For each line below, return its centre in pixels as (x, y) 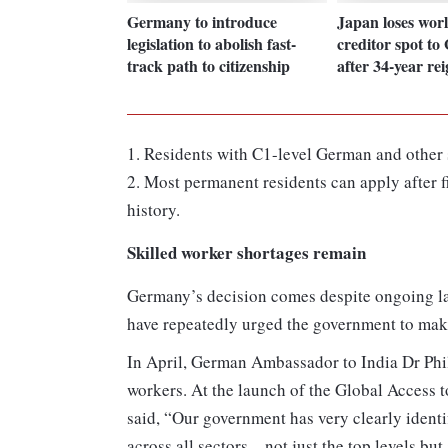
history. (153, 210)
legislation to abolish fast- (211, 43)
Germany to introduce (202, 21)
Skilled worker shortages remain (246, 253)
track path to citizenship (208, 65)
